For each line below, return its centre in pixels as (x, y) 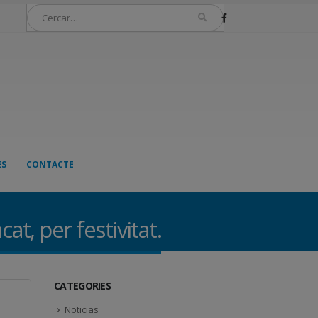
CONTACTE (50, 164)
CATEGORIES (82, 286)
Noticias (82, 309)
